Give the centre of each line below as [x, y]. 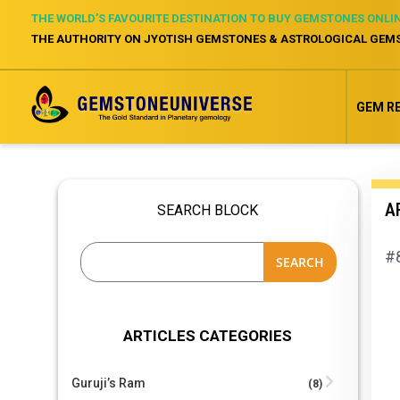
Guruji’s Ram [108, 383]
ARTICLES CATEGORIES [208, 336]
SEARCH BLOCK [208, 210]
